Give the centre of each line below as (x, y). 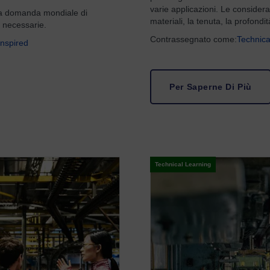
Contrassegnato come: (194, 39)
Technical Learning (183, 164)
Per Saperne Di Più (211, 87)
